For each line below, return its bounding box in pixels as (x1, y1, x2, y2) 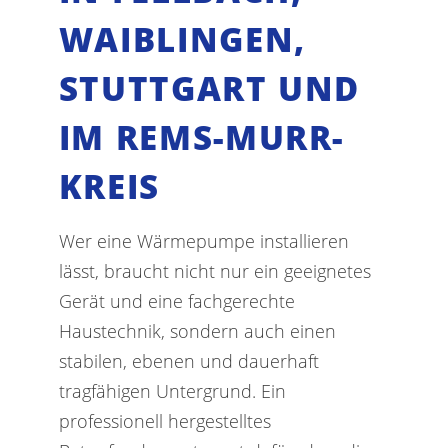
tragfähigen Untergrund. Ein (58, 377, 286, 403)
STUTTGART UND (58, 65, 361, 111)
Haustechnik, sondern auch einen (58, 317, 336, 343)
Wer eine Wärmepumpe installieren (58, 227, 349, 253)
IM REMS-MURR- (58, 114, 345, 160)
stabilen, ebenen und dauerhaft (58, 347, 319, 373)
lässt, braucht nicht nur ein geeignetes (58, 257, 371, 283)
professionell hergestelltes (58, 407, 271, 433)
